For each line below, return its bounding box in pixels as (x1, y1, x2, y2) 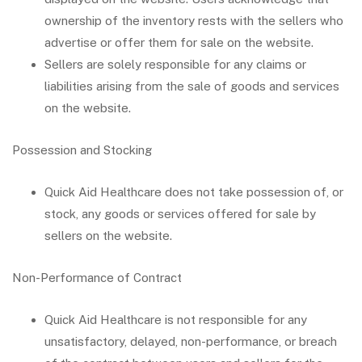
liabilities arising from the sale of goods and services (44, 79, 339, 93)
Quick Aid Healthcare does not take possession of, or (44, 185, 343, 199)
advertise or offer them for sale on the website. (44, 36, 314, 49)
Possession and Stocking (12, 143, 152, 157)
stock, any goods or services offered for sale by (44, 207, 316, 221)
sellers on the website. (44, 229, 172, 242)
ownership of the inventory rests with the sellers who (44, 14, 343, 27)
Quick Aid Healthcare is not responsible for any (44, 313, 307, 326)
